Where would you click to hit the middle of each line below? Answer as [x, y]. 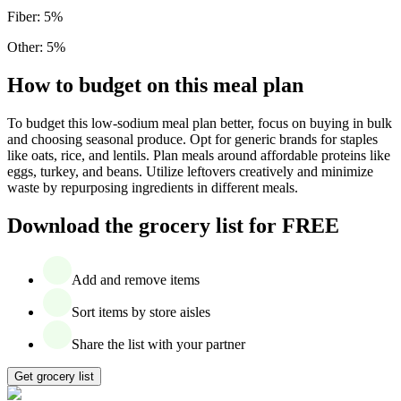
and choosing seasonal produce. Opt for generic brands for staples [192, 139]
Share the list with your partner [158, 344]
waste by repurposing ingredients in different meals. [153, 187]
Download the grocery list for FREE [173, 225]
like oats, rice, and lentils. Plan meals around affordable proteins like [199, 155]
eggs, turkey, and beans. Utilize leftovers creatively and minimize [190, 171]
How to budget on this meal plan [155, 85]
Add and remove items [136, 279]
